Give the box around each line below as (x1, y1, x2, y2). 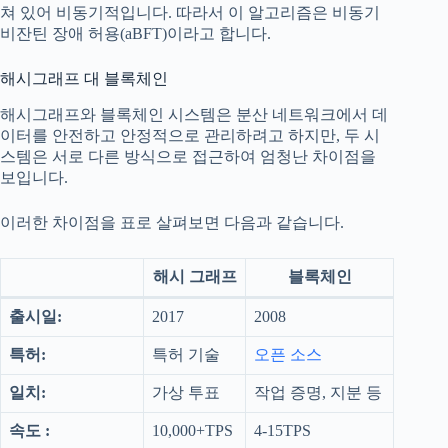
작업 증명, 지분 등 (254, 384, 382, 402)
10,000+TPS (152, 422, 233, 440)
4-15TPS (254, 422, 311, 440)
